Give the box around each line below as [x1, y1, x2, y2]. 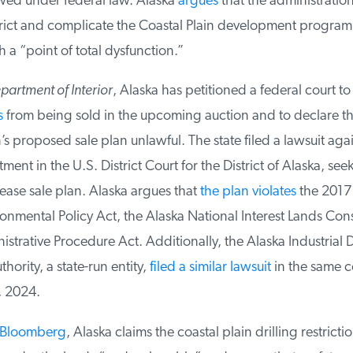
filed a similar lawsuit [143, 260, 266, 276]
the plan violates [194, 184, 291, 200]
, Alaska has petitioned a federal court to [106, 84, 348, 99]
